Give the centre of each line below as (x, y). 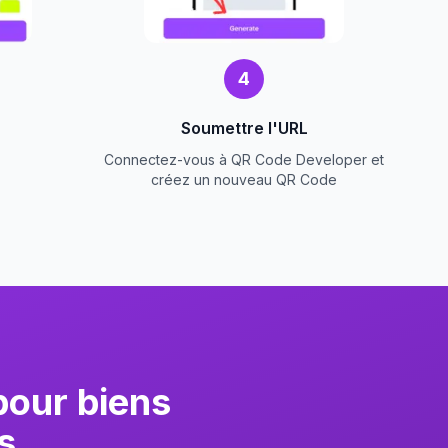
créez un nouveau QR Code (244, 180)
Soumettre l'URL (244, 128)
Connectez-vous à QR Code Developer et (244, 160)
